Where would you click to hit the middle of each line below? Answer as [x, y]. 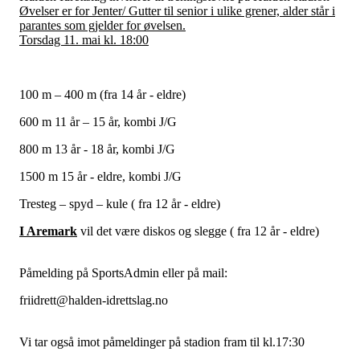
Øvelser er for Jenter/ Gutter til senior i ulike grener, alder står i [177, 10]
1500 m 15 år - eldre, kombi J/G [100, 176]
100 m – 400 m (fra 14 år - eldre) [102, 94]
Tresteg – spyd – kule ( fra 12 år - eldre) [120, 203]
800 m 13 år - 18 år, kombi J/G [97, 149]
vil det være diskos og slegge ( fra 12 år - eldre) [198, 231]
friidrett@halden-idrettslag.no [94, 300]
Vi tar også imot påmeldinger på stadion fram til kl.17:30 [162, 342]
